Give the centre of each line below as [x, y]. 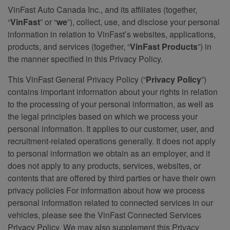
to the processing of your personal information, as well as [111, 104]
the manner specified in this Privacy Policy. [85, 59]
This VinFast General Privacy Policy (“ [77, 79]
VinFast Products [164, 46]
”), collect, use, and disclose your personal [143, 22]
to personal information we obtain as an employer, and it [109, 153]
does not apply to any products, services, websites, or [104, 165]
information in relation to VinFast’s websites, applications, [112, 34]
